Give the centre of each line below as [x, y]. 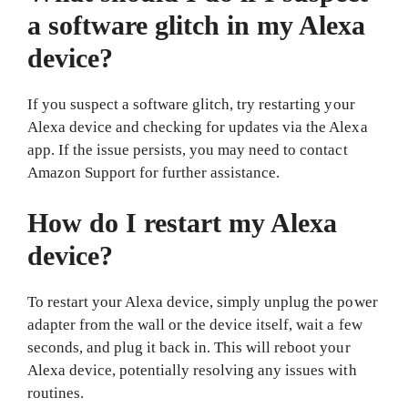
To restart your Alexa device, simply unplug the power [203, 302]
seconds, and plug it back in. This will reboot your [189, 347]
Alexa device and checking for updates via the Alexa [198, 127]
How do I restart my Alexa [183, 223]
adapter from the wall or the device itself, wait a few [195, 325]
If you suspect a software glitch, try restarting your [191, 104]
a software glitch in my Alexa [197, 25]
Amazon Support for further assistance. [154, 172]
